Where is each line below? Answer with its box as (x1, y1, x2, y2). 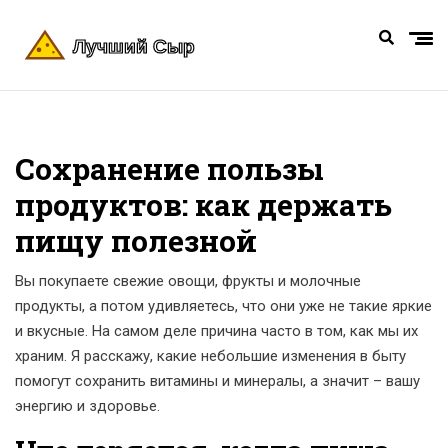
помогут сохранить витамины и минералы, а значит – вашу (15, 372, 420, 390)
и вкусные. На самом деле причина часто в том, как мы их (15, 322, 418, 340)
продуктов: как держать (15, 185, 392, 224)
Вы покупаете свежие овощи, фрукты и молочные (15, 272, 361, 290)
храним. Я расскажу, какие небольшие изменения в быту (15, 347, 406, 365)
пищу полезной (15, 221, 257, 260)
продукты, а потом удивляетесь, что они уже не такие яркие (15, 297, 432, 315)
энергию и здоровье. (15, 397, 160, 415)
